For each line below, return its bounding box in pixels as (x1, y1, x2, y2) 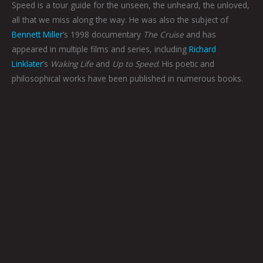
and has (184, 29, 216, 41)
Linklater (12, 58, 43, 70)
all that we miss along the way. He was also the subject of (12, 14, 228, 26)
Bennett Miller (12, 29, 63, 41)
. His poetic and (158, 58, 214, 70)
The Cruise (143, 29, 184, 41)
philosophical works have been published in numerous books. (12, 73, 245, 85)
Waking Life (50, 58, 93, 70)
